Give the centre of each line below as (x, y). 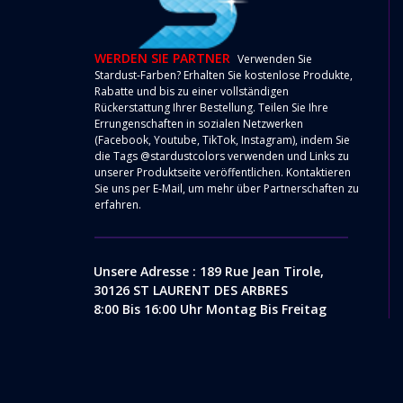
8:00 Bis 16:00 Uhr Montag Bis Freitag (210, 309)
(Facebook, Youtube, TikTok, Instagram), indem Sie (222, 140)
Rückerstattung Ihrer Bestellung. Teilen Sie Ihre (211, 108)
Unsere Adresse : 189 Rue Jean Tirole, (208, 271)
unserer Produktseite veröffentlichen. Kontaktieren (223, 173)
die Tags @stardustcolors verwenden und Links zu (222, 157)
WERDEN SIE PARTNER (162, 58)
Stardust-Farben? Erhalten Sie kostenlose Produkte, (224, 76)
